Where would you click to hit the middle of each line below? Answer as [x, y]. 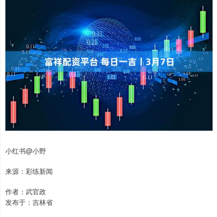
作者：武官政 [26, 191]
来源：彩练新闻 [29, 171]
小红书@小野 [26, 150]
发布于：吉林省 [29, 202]
